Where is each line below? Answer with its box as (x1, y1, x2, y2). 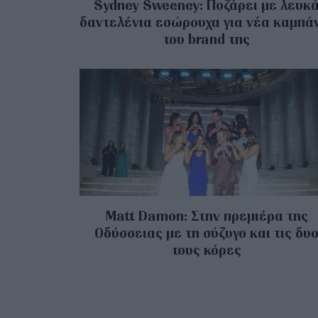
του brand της (163, 30, 251, 49)
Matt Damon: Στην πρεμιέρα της (105, 207, 308, 226)
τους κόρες (172, 241, 242, 260)
